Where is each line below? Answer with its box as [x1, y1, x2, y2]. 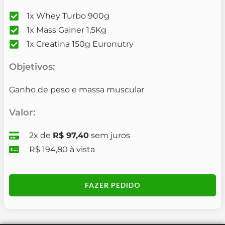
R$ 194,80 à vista [29, 145, 95, 155]
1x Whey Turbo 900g [27, 11, 110, 21]
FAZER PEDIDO [84, 181, 141, 190]
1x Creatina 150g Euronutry [27, 39, 134, 49]
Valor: [9, 107, 36, 119]
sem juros [89, 131, 131, 141]
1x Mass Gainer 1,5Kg [27, 25, 107, 35]
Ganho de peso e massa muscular [9, 85, 145, 95]
